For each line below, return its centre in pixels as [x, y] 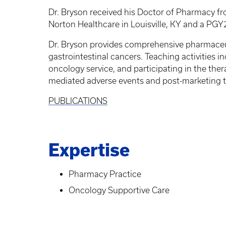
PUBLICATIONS [78, 101]
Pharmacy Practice [105, 174]
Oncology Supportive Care [119, 190]
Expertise [89, 150]
